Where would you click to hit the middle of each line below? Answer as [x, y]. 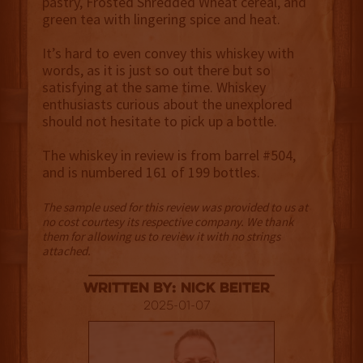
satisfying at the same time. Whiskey [154, 88]
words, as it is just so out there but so [156, 70]
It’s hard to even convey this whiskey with [168, 53]
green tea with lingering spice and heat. [161, 19]
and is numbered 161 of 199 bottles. [151, 173]
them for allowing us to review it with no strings [161, 237]
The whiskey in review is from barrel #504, [169, 156]
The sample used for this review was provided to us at [175, 207]
